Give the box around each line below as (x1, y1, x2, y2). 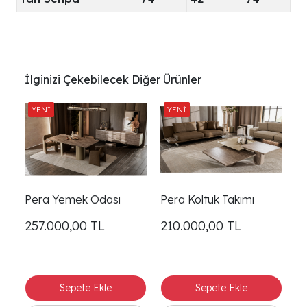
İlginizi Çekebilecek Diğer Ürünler (25, 73, 201, 87)
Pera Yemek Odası (25, 192, 121, 206)
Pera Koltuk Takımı (160, 192, 254, 206)
